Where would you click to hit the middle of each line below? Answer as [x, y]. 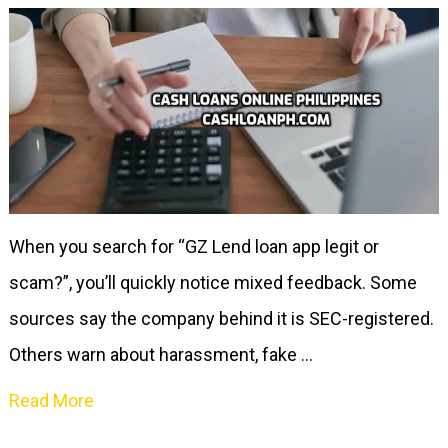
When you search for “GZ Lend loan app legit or [193, 247]
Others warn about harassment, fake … [160, 355]
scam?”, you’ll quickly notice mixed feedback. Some [212, 283]
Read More [51, 401]
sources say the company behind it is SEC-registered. [221, 319]
